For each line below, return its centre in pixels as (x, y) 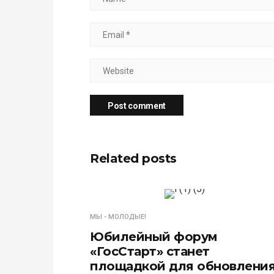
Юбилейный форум (154, 237)
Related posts (133, 158)
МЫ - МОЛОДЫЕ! (118, 217)
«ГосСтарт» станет (150, 251)
